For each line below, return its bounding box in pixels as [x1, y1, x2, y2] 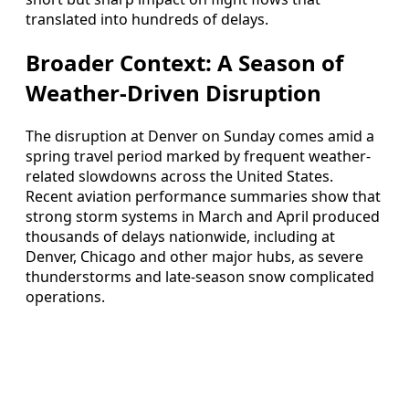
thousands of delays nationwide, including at [26, 226, 335, 247]
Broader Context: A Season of [26, 47, 343, 79]
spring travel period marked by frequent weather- [26, 146, 371, 167]
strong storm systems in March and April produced [26, 206, 380, 227]
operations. [26, 287, 105, 308]
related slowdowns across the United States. [26, 166, 333, 187]
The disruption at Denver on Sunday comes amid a [26, 126, 374, 147]
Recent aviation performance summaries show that [26, 186, 381, 207]
